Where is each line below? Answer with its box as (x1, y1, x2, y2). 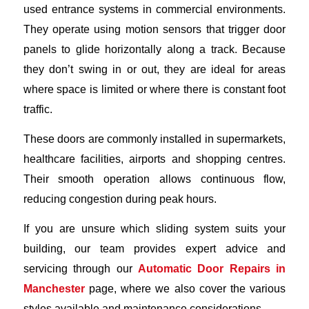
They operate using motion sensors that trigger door (23, 23, 286, 36)
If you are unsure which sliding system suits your (23, 222, 286, 235)
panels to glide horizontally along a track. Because (23, 43, 286, 56)
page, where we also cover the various (84, 282, 286, 295)
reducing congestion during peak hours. (23, 192, 217, 205)
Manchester (23, 282, 85, 295)
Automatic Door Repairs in (138, 262, 286, 275)
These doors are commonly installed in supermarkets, (23, 132, 286, 145)
